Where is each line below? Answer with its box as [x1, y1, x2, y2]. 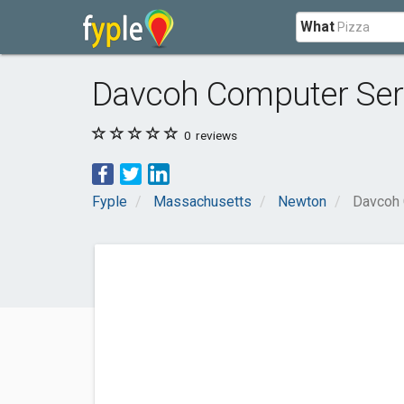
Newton [278, 193, 326, 210]
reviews [193, 128, 237, 142]
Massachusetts [153, 193, 252, 210]
